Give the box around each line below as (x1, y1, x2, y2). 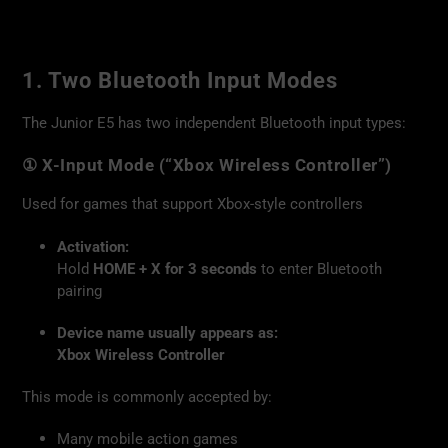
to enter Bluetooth (257, 259, 382, 278)
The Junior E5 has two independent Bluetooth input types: (22, 114, 406, 133)
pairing (57, 281, 102, 300)
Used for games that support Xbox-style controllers (22, 195, 363, 214)
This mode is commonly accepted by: (22, 387, 272, 406)
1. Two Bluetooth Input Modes (22, 67, 338, 93)
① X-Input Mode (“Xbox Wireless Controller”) (22, 154, 392, 175)
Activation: (57, 237, 129, 256)
